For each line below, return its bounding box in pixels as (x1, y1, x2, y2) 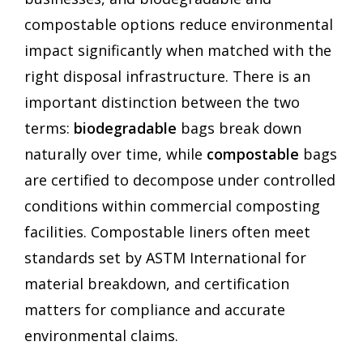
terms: (24, 118, 74, 139)
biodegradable (74, 118, 177, 139)
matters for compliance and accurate (24, 300, 285, 320)
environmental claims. (24, 326, 178, 346)
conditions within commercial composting (24, 196, 320, 216)
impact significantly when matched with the (24, 41, 331, 61)
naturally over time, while (24, 144, 207, 164)
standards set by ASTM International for (24, 248, 306, 268)
